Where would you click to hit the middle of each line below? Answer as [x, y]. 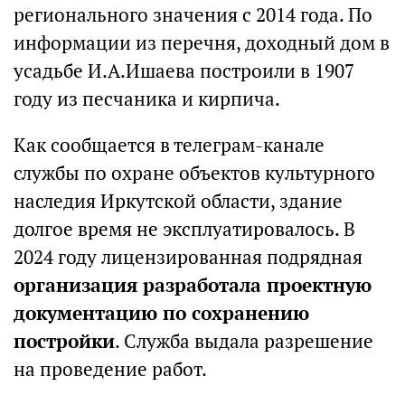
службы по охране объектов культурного [194, 173]
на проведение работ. [110, 369]
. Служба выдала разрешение [244, 341]
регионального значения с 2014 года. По [193, 14]
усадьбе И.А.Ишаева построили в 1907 [184, 71]
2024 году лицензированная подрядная [188, 257]
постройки [64, 341]
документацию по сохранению [161, 313]
